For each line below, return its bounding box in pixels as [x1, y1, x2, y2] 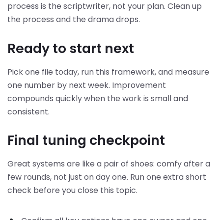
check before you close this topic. [7, 185, 137, 196]
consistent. [7, 106, 50, 117]
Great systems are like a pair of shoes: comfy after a [7, 158, 210, 170]
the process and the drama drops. [7, 14, 140, 26]
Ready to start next [7, 39, 134, 57]
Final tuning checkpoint [7, 131, 165, 150]
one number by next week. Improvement [7, 79, 166, 91]
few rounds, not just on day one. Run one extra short [7, 171, 206, 183]
